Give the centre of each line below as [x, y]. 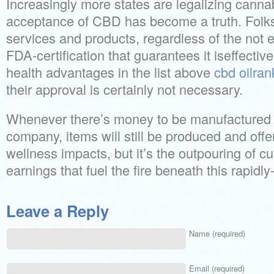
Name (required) [217, 233]
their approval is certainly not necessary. [124, 89]
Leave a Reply [57, 211]
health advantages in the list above [110, 72]
